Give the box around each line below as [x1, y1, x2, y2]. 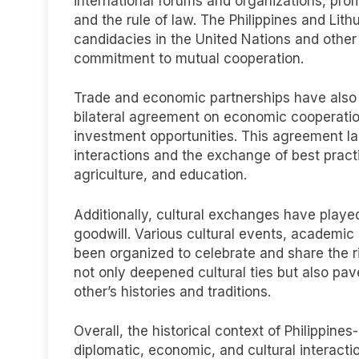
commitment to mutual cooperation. [74, 50, 304, 67]
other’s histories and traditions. [74, 283, 271, 300]
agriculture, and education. [74, 167, 247, 184]
